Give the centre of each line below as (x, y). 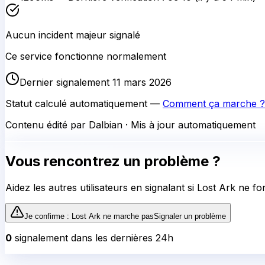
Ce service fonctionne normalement (86, 56)
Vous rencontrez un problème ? (113, 161)
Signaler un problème (190, 216)
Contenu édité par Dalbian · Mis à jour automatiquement (130, 125)
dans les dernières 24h (121, 238)
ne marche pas (127, 216)
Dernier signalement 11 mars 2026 (96, 82)
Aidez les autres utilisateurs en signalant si (101, 188)
